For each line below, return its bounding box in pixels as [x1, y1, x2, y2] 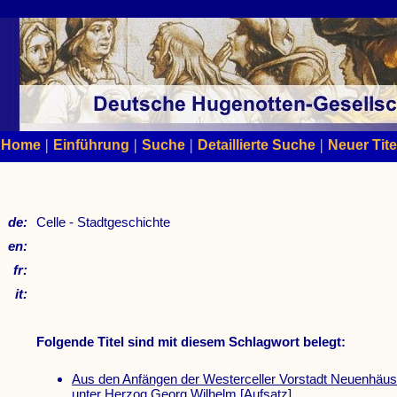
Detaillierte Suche [198, 136, 315, 152]
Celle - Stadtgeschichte [36, 214, 170, 230]
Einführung [53, 136, 129, 152]
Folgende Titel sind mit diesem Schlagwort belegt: [36, 334, 346, 350]
